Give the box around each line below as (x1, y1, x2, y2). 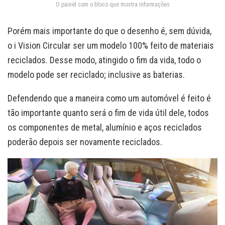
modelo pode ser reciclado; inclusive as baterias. (8, 69, 185, 80)
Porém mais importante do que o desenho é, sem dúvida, (8, 25, 211, 36)
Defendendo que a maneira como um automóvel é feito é (8, 92, 211, 103)
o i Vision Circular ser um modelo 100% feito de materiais (8, 40, 214, 51)
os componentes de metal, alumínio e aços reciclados (8, 122, 202, 133)
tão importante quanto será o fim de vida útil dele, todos (8, 107, 209, 118)
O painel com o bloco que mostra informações (55, 1, 170, 9)
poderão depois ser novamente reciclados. (8, 136, 162, 147)
